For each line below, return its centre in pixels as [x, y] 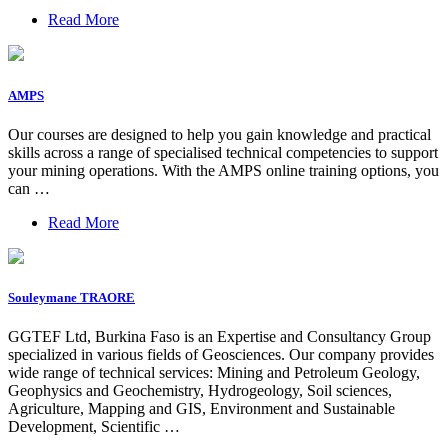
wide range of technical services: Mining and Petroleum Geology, [214, 373]
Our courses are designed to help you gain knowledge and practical [219, 134]
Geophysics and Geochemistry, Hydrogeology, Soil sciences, [200, 391]
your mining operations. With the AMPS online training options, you [223, 170]
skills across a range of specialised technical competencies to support [223, 152]
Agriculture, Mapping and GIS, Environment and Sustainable [201, 409]
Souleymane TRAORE [71, 297]
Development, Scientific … [94, 427]
